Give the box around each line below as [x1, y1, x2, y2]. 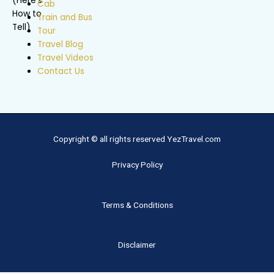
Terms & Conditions [101, 199, 173, 210]
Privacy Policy [111, 159, 163, 169]
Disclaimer [118, 240, 156, 250]
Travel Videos [37, 52, 94, 64]
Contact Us [37, 65, 85, 78]
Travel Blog [37, 39, 84, 51]
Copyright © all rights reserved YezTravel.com [53, 133, 221, 144]
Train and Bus [37, 12, 93, 24]
